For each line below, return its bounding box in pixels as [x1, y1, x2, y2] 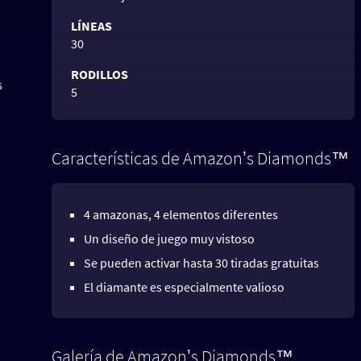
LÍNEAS [71, 17, 112, 34]
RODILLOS [71, 65, 128, 82]
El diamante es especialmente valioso [84, 278, 284, 295]
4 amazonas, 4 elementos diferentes [84, 205, 278, 222]
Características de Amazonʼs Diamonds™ [52, 146, 349, 169]
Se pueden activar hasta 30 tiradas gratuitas [84, 254, 319, 271]
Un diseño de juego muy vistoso [84, 230, 255, 247]
